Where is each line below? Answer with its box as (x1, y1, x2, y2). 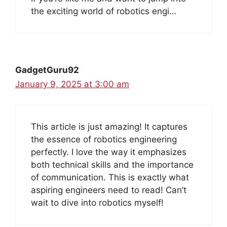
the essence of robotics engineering (31, 134, 177, 144)
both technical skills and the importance (31, 159, 194, 170)
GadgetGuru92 (15, 65, 79, 75)
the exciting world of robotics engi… (31, 6, 176, 17)
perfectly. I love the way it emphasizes (31, 146, 186, 157)
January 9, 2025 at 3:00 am (15, 79, 129, 90)
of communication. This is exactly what (31, 172, 189, 182)
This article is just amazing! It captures (31, 121, 187, 132)
